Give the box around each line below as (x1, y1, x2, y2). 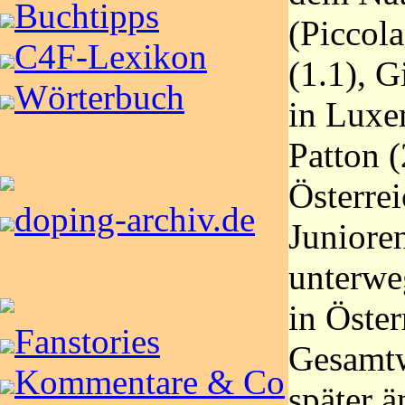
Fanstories (14, 322, 160, 361)
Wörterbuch (14, 78, 184, 117)
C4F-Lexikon (14, 37, 207, 76)
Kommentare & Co (14, 363, 285, 401)
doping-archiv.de (14, 200, 255, 239)
